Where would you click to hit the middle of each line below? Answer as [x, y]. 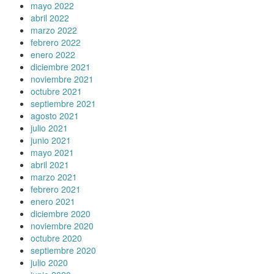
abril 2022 [50, 17]
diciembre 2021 [61, 66]
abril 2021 [50, 164]
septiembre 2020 [63, 250]
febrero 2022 [56, 42]
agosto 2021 [55, 115]
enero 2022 [53, 54]
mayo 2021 [52, 152]
